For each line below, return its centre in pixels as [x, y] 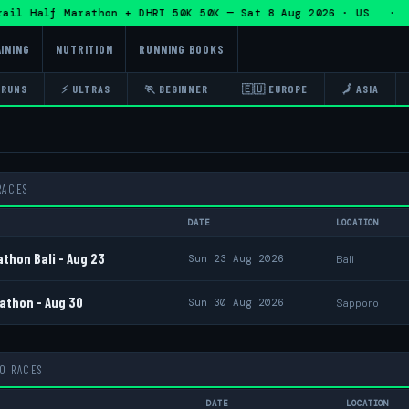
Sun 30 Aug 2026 [236, 302]
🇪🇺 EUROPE [275, 89]
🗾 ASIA [360, 89]
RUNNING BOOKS [182, 49]
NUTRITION [84, 49]
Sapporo [357, 302]
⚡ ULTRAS [86, 89]
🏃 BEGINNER [176, 89]
